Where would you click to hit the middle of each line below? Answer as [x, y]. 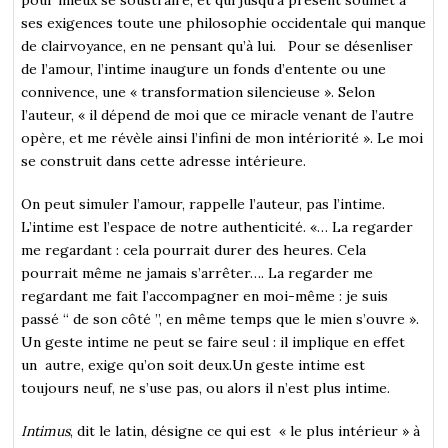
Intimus [46, 430]
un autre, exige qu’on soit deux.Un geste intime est [193, 364]
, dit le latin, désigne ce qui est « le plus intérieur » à [245, 430]
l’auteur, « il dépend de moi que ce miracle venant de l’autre [218, 114]
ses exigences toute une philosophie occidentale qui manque [224, 22]
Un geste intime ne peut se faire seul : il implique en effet [213, 341]
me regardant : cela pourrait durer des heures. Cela [194, 249]
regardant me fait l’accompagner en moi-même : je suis [205, 295]
